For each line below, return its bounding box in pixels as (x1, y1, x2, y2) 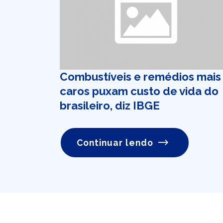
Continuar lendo (77, 137, 154, 148)
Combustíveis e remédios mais (60, 70, 221, 83)
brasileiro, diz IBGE (60, 99, 160, 112)
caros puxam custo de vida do (60, 85, 219, 98)
